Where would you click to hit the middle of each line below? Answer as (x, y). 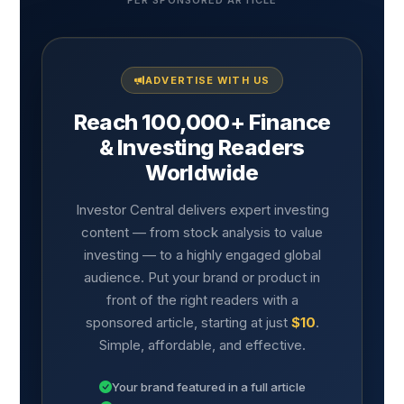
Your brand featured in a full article (208, 386)
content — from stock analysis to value (202, 233)
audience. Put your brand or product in (202, 278)
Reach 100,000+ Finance (202, 123)
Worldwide (202, 173)
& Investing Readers (202, 148)
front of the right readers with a (202, 300)
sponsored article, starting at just (188, 323)
